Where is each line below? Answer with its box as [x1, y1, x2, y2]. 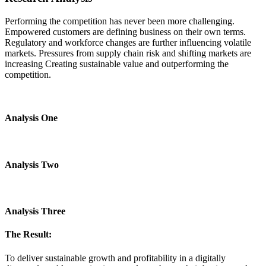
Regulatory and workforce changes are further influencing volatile [5, 37, 251, 47]
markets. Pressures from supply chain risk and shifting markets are [5, 47, 251, 58]
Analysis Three [5, 206, 65, 217]
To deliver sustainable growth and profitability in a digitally [5, 252, 226, 263]
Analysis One [5, 112, 58, 123]
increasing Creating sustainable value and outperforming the [5, 58, 229, 69]
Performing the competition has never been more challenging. [5, 15, 235, 26]
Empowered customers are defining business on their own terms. [5, 26, 246, 37]
